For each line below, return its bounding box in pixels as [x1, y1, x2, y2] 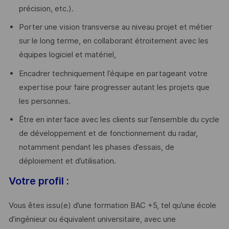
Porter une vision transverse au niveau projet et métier [18, 22, 212, 32]
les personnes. [18, 96, 71, 106]
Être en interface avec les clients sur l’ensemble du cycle [18, 115, 219, 125]
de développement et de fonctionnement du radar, [18, 129, 198, 139]
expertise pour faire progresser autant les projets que [18, 82, 210, 92]
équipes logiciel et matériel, [18, 50, 116, 60]
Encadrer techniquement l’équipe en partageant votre [18, 68, 208, 78]
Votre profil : [8, 175, 69, 188]
